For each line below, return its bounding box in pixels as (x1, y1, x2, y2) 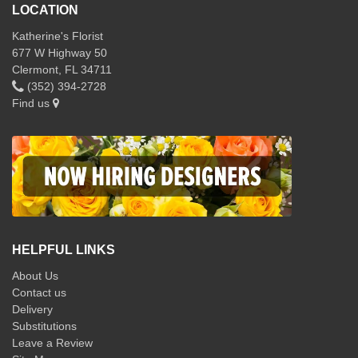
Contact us (12, 286, 66, 300)
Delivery (12, 303, 53, 316)
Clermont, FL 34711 (12, 62, 112, 76)
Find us (12, 96, 53, 109)
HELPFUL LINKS (12, 243, 115, 257)
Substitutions (12, 320, 77, 333)
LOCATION (12, 2, 78, 17)
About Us (12, 269, 58, 283)
